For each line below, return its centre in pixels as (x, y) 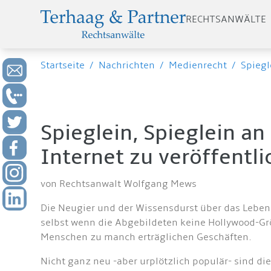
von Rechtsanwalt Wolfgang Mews (119, 184)
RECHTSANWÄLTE (226, 19)
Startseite (63, 65)
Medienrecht (198, 65)
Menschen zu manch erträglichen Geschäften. (146, 237)
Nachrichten (127, 65)
